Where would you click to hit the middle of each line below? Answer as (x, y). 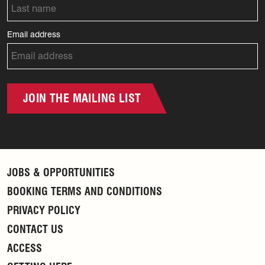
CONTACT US (35, 229)
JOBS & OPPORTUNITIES (61, 172)
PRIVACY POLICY (44, 210)
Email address (34, 35)
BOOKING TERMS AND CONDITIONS (85, 191)
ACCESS (25, 248)
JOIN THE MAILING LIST (82, 98)
